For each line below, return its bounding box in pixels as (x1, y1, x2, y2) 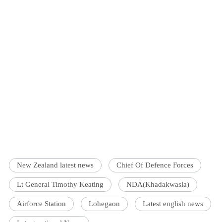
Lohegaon (89, 200, 120, 208)
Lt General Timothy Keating (17, 180, 104, 189)
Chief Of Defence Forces (116, 161, 194, 169)
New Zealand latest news (17, 161, 94, 169)
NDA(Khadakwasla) (126, 180, 190, 189)
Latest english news (143, 200, 204, 208)
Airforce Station (17, 200, 66, 208)
